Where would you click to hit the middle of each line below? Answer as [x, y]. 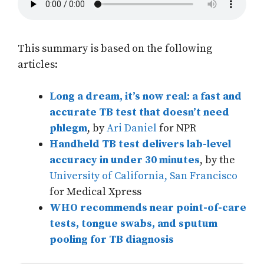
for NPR [176, 128]
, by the [217, 160]
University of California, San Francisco [143, 176]
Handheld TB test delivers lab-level [140, 144]
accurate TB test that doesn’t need [139, 113]
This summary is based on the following [115, 49]
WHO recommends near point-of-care [148, 208]
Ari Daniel [132, 128]
